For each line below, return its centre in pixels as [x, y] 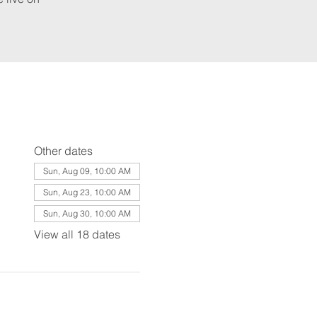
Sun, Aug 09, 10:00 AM [87, 171]
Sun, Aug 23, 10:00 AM [87, 192]
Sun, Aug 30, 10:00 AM [87, 213]
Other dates [63, 151]
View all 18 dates [77, 234]
